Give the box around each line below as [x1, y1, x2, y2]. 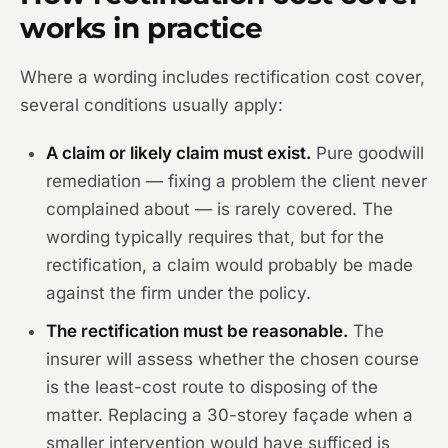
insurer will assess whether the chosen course [46, 349, 419, 369]
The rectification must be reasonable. [46, 321, 348, 341]
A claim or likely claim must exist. [46, 143, 311, 163]
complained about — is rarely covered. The [46, 199, 393, 219]
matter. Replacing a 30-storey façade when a [46, 405, 413, 425]
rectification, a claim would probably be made [46, 255, 413, 275]
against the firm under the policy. [46, 283, 311, 303]
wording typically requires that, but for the [46, 227, 384, 247]
